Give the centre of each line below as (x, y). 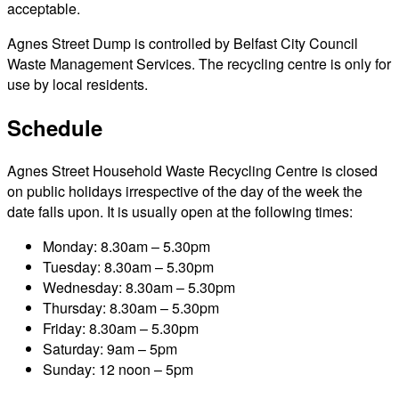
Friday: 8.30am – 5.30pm (121, 328)
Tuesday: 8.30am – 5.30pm (128, 266)
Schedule (55, 127)
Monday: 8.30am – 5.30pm (126, 246)
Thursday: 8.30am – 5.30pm (131, 307)
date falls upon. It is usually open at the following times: (180, 211)
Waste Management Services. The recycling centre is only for (199, 63)
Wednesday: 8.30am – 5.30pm (139, 287)
